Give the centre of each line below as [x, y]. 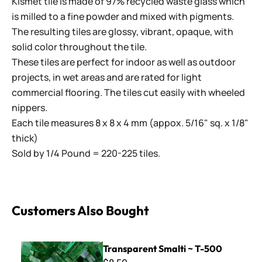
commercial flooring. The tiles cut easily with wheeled [128, 92]
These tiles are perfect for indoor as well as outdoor [124, 62]
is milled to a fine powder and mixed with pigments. [123, 16]
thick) [25, 138]
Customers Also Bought [80, 211]
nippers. [30, 108]
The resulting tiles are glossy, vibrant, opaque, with [123, 32]
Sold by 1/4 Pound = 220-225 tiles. [86, 153]
